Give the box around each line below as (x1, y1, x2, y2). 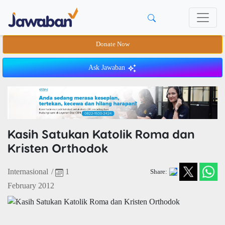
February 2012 (8, 181, 54, 190)
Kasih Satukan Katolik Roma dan (8, 127, 195, 142)
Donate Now (95, 41, 130, 48)
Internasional (8, 167, 48, 176)
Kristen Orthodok (8, 141, 108, 156)
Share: (150, 168, 167, 175)
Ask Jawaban (88, 64, 127, 71)
